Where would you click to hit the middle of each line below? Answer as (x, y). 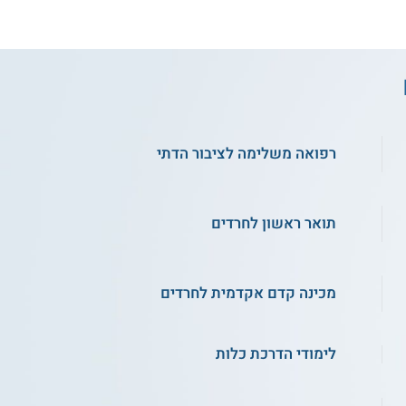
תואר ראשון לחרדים (274, 224)
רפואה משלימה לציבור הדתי (247, 153)
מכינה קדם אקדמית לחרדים (249, 294)
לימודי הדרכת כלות (276, 354)
